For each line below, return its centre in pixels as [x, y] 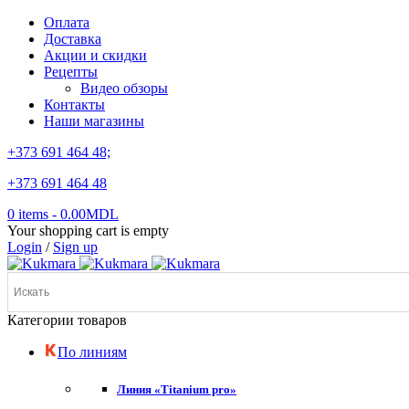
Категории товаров [67, 320]
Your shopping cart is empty [88, 231]
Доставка [73, 39]
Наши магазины [94, 121]
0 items [28, 214]
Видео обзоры [124, 88]
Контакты [74, 105]
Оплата [67, 22]
